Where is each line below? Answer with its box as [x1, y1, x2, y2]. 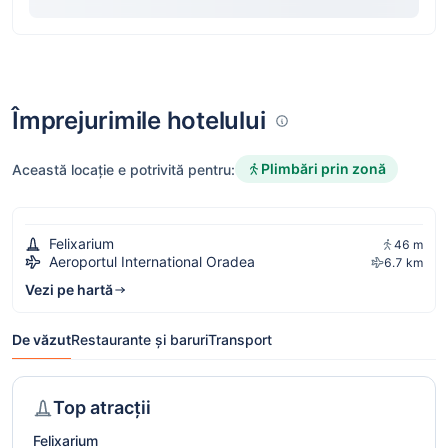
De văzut [12, 331, 71, 349]
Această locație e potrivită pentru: [12, 160, 235, 178]
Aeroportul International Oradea [49, 253, 255, 271]
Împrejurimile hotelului [12, 106, 266, 136]
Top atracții [53, 397, 151, 419]
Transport [208, 331, 272, 349]
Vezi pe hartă [25, 281, 113, 299]
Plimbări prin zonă [261, 160, 386, 178]
